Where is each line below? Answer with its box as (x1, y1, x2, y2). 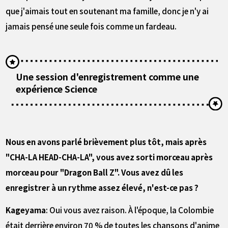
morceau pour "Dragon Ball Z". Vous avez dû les (6, 166, 184, 178)
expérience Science (16, 82, 98, 95)
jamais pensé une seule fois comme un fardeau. (6, 20, 177, 32)
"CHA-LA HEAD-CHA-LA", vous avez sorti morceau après (6, 151, 213, 162)
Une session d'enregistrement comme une (16, 70, 199, 83)
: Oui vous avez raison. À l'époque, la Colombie (46, 204, 214, 216)
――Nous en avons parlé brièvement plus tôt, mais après (6, 135, 207, 147)
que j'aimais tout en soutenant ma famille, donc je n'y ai (6, 5, 209, 16)
